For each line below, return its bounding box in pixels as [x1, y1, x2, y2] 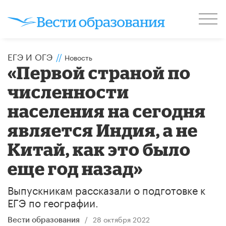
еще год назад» [8, 158, 143, 178]
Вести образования [8, 216, 80, 224]
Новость [65, 51, 92, 63]
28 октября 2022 [92, 213, 150, 224]
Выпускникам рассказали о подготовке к [8, 181, 205, 197]
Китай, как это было [8, 139, 191, 159]
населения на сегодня [8, 100, 206, 121]
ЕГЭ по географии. [8, 193, 98, 210]
